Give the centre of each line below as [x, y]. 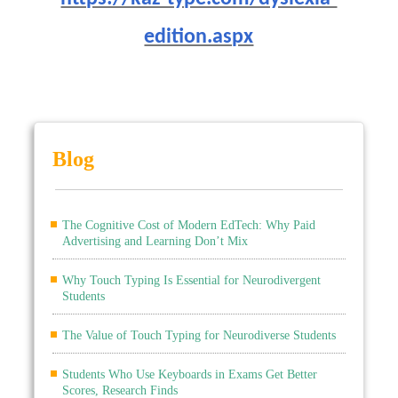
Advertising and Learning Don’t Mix [155, 242]
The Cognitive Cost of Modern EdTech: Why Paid [189, 226]
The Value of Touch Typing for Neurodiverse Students [199, 336]
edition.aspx [199, 38]
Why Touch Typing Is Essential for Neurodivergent [192, 281]
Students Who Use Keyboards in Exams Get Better [190, 375]
